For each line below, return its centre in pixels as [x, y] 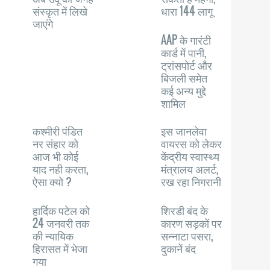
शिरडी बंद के [185, 210]
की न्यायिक [53, 236]
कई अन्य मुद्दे [184, 90]
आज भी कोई [56, 156]
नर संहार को [56, 143]
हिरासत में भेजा [60, 248]
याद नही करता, [61, 169]
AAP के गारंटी [186, 40]
